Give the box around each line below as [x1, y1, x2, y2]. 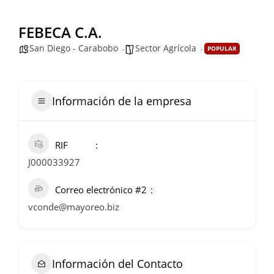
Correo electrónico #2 [55, 183, 147, 196]
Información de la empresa [52, 93, 191, 108]
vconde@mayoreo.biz [28, 201, 119, 213]
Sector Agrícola [135, 42, 196, 54]
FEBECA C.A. [18, 22, 102, 43]
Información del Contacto [52, 256, 183, 271]
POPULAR [207, 44, 237, 53]
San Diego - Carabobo [29, 42, 118, 54]
